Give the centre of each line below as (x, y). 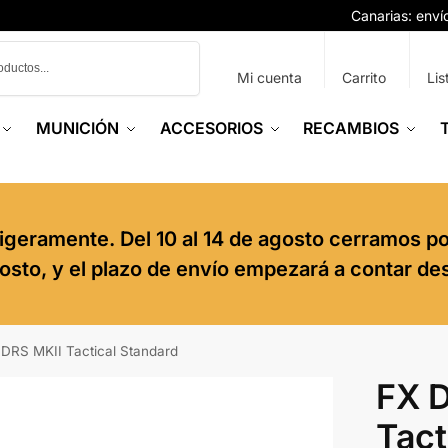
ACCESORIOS (211, 128)
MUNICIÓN (78, 128)
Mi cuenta (269, 77)
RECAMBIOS (351, 128)
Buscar (174, 49)
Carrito (364, 77)
